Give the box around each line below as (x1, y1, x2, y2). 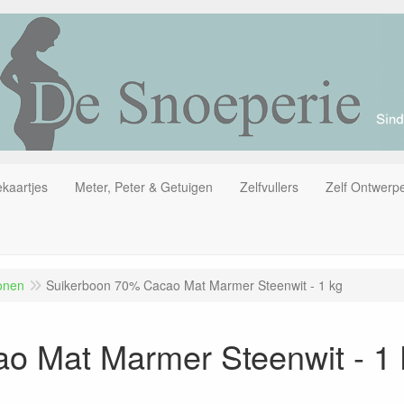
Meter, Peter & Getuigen (75, 177, 213, 196)
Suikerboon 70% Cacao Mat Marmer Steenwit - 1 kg (46, 275, 343, 294)
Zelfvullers (240, 177, 298, 196)
